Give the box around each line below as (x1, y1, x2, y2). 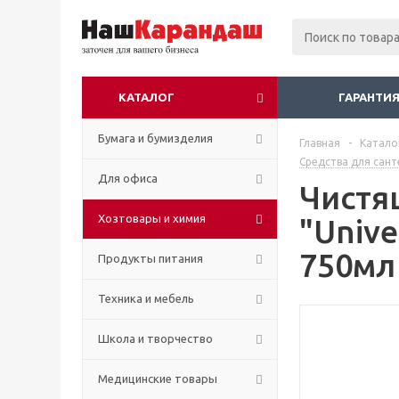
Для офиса (98, 172, 158, 184)
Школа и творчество (98, 332, 213, 345)
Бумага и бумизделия (98, 132, 213, 144)
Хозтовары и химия (98, 212, 206, 224)
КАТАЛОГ (118, 91, 175, 103)
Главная (299, 137, 340, 149)
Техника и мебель (98, 292, 194, 305)
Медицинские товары (98, 372, 217, 385)
